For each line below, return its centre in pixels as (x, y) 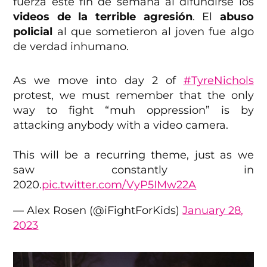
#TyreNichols (218, 81)
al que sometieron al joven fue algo (153, 32)
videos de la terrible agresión (103, 17)
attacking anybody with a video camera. (121, 125)
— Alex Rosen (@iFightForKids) (98, 211)
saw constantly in (133, 170)
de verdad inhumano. (71, 47)
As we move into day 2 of (98, 81)
